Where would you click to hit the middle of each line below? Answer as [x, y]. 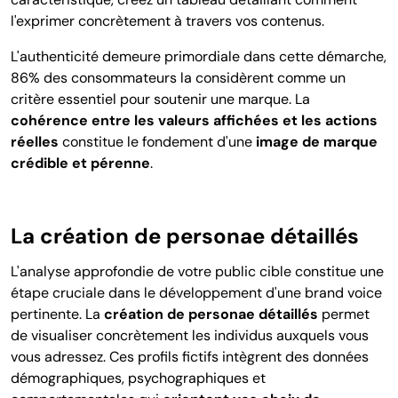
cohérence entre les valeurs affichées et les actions [194, 121]
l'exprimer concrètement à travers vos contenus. [167, 21]
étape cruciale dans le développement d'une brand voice [196, 293]
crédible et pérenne [80, 163]
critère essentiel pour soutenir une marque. [153, 99]
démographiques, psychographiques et [138, 378]
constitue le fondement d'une [157, 142]
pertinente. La [57, 314]
